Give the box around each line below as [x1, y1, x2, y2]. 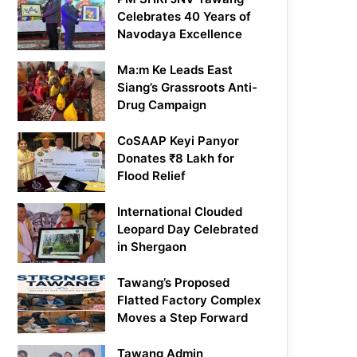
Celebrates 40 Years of [117, 9, 252, 25]
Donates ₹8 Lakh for [117, 151, 235, 167]
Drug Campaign [117, 97, 207, 113]
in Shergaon [117, 239, 187, 255]
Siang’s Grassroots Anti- [117, 80, 258, 96]
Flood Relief [117, 168, 186, 184]
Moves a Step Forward [117, 310, 249, 326]
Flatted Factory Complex [117, 292, 261, 308]
